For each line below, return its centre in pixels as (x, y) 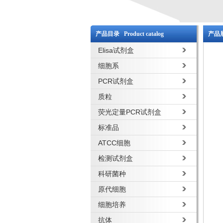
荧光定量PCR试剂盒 (130, 112)
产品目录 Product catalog (130, 34)
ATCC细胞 (114, 143)
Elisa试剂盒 (116, 50)
